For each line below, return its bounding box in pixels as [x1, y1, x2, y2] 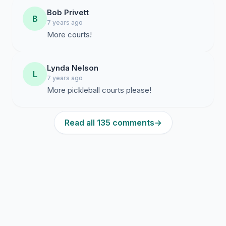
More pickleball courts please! [47, 85, 151, 95]
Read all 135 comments [64, 118, 154, 128]
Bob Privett [47, 8, 89, 17]
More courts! [47, 30, 92, 39]
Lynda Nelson [47, 63, 98, 73]
